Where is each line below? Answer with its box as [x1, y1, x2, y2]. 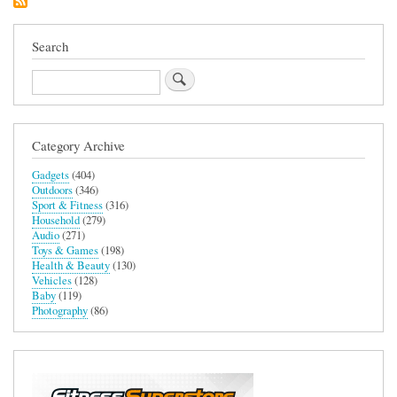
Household [32, 212, 80, 228]
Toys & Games [32, 242, 98, 258]
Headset [266, 4, 302, 18]
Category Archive [32, 136, 125, 154]
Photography [32, 302, 88, 318]
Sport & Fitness [32, 197, 103, 213]
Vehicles [32, 272, 72, 288]
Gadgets [32, 167, 69, 183]
